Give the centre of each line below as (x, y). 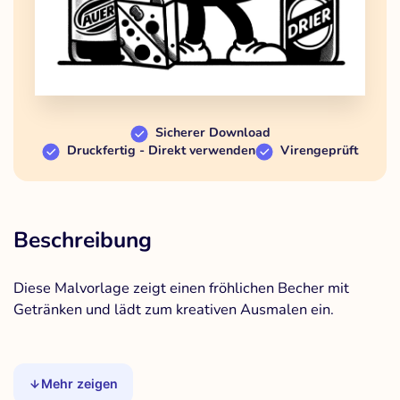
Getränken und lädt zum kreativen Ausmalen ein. (174, 309)
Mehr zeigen (80, 383)
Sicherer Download (212, 132)
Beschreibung (83, 240)
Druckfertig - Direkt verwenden (161, 150)
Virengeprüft (319, 150)
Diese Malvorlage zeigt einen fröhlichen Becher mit (181, 287)
